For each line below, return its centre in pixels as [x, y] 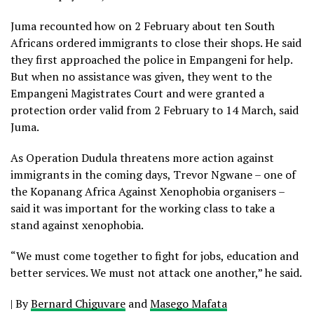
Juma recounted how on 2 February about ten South [143, 26]
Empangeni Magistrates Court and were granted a [137, 94]
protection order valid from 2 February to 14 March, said [155, 110]
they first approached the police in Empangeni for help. [151, 60]
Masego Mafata [189, 304]
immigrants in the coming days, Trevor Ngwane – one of [153, 175]
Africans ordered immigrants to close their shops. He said [156, 43]
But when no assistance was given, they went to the [141, 77]
